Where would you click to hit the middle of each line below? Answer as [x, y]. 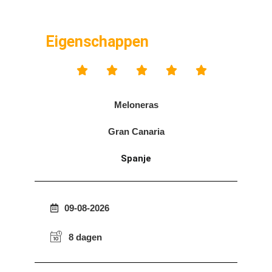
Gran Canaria [136, 131]
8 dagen [85, 237]
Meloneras [136, 104]
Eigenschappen [97, 41]
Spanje [136, 158]
